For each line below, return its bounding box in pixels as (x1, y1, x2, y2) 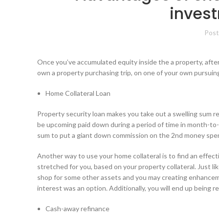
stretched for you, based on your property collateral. (37, 162, 196, 171)
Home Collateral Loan (45, 89, 110, 98)
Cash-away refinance (45, 204, 109, 213)
